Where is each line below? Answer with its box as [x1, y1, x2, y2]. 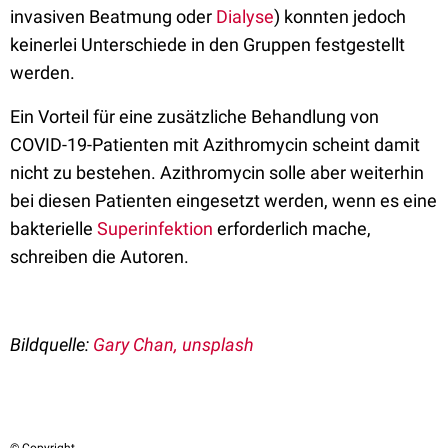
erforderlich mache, [213, 218, 371, 239]
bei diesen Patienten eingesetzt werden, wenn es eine [10, 190, 437, 211]
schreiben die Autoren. [10, 246, 189, 267]
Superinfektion [97, 218, 213, 239]
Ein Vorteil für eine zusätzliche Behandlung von [10, 106, 379, 127]
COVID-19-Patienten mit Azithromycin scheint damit [10, 134, 420, 155]
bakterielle [10, 218, 97, 239]
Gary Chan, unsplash [93, 334, 254, 355]
